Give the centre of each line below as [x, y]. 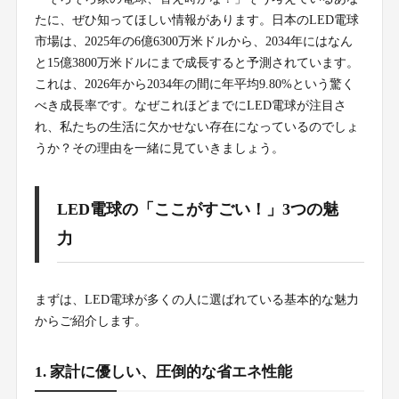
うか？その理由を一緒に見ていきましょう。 [159, 149]
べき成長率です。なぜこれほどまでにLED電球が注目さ [190, 106]
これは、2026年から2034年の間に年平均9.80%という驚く [194, 85]
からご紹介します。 [90, 322]
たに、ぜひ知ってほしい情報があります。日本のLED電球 [196, 20]
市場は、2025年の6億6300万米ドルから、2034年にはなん [193, 42]
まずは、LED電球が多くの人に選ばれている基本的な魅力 [196, 300]
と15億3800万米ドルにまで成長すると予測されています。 [196, 63]
